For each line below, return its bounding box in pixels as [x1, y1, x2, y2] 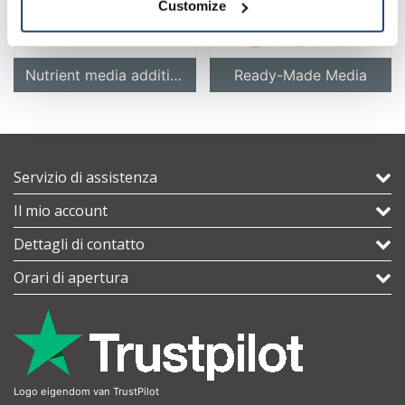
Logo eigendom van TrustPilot [14, 385, 159, 399]
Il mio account [14, 201, 108, 221]
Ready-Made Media [233, 66, 367, 85]
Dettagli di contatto [14, 234, 145, 255]
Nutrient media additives [170, 66, 182, 85]
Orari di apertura [14, 268, 128, 288]
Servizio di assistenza [14, 167, 157, 188]
